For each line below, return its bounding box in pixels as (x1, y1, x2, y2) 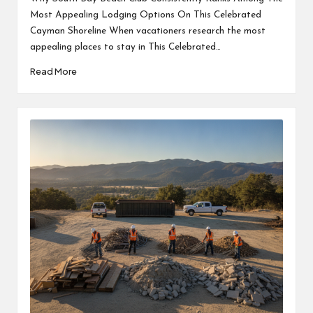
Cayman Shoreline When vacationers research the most (29, 27, 265, 36)
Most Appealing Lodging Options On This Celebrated (29, 10, 261, 20)
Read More (29, 65, 77, 77)
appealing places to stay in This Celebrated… (29, 43, 221, 52)
